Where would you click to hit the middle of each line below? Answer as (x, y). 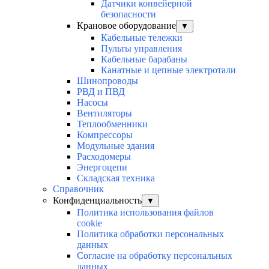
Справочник (78, 189)
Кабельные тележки (142, 38)
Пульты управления (141, 49)
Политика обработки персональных (150, 234)
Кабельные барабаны (144, 59)
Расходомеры (104, 157)
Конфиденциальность (97, 201)
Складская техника (116, 178)
